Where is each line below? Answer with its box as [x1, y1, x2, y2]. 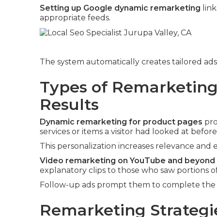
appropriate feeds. [40, 13, 110, 22]
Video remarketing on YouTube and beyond [40, 155, 215, 165]
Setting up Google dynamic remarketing [40, 3, 201, 13]
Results [40, 94, 99, 114]
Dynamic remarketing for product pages [40, 117, 202, 126]
